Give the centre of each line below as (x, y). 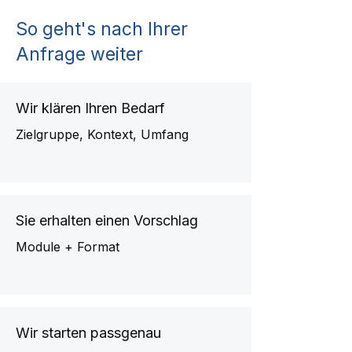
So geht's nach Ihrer (102, 29)
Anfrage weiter (79, 54)
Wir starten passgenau (88, 333)
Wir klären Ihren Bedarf (90, 108)
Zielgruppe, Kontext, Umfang (102, 134)
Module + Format (68, 247)
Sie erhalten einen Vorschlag (107, 220)
